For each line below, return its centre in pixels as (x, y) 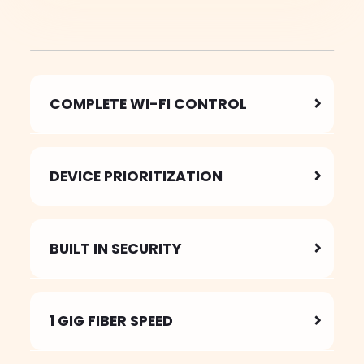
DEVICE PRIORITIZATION (136, 176)
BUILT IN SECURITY (116, 248)
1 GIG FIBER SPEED (112, 321)
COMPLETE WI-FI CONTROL (149, 104)
